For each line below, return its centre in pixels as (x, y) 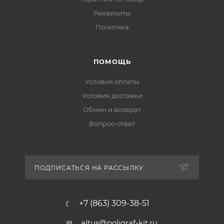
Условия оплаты (112, 82)
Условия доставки (112, 96)
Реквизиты (112, 13)
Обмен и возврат (112, 110)
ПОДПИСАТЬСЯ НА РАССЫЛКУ (89, 168)
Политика (112, 27)
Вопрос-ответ (112, 124)
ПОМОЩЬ (112, 62)
